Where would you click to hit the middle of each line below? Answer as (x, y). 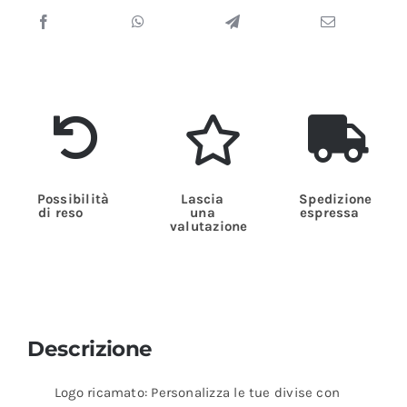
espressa (329, 212)
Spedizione (336, 199)
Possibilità (73, 199)
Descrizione (90, 348)
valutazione (208, 226)
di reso (61, 212)
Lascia (203, 199)
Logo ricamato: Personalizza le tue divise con (197, 393)
